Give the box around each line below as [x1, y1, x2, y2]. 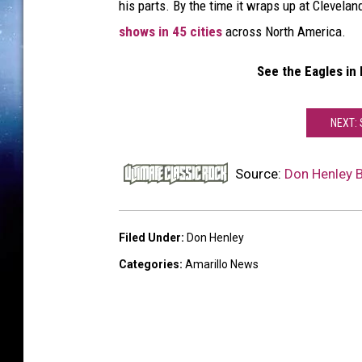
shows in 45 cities [119, 23, 222, 40]
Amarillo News [185, 258, 259, 271]
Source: [232, 166, 284, 182]
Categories [119, 258, 179, 271]
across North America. [222, 23, 346, 40]
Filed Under [119, 231, 181, 244]
